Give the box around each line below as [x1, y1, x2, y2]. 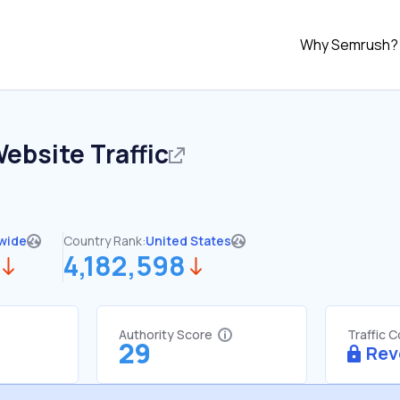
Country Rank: [63, 232, 146, 249]
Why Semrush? [300, 35, 398, 54]
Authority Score [119, 326, 212, 343]
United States [146, 232, 231, 249]
